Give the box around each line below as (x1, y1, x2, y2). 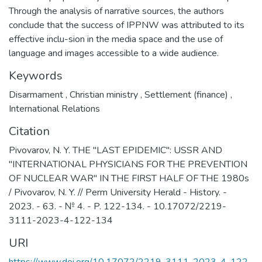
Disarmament (9, 88, 65, 102)
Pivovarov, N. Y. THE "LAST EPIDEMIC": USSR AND (9, 144, 222, 157)
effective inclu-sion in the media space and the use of (9, 33, 223, 46)
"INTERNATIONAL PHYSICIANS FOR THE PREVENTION (9, 158, 247, 171)
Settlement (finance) (142, 88, 230, 102)
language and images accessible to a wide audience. (9, 47, 219, 60)
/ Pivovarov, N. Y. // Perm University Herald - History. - (9, 186, 227, 199)
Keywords (9, 68, 63, 84)
